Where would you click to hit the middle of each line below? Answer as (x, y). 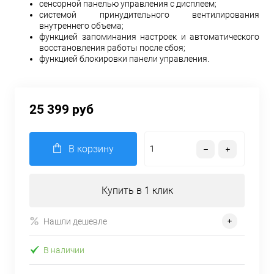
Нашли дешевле (75, 221)
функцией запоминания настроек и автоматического (149, 37)
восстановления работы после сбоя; (112, 48)
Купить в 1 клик (137, 191)
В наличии (64, 250)
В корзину (91, 149)
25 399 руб (61, 109)
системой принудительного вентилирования (149, 15)
